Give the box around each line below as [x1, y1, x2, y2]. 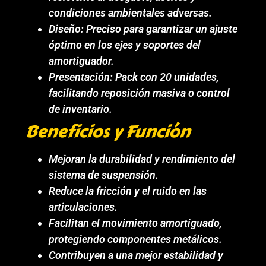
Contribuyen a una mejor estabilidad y [49, 248, 224, 261]
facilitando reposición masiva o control [49, 86, 230, 99]
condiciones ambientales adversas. [49, 6, 213, 19]
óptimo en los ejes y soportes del [49, 38, 201, 51]
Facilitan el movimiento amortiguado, [49, 216, 223, 229]
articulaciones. [49, 200, 118, 213]
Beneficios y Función [25, 118, 191, 144]
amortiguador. [49, 54, 115, 67]
